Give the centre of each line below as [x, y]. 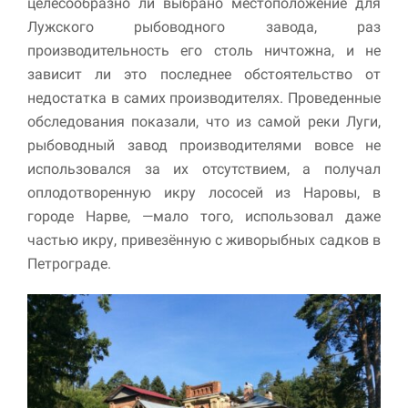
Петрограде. [69, 263]
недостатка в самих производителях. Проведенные [204, 97]
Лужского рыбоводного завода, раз [204, 26]
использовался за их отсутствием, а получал [204, 168]
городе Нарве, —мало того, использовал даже [204, 216]
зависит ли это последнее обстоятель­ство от [204, 74]
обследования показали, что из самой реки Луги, [204, 121]
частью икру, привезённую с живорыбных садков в [204, 240]
